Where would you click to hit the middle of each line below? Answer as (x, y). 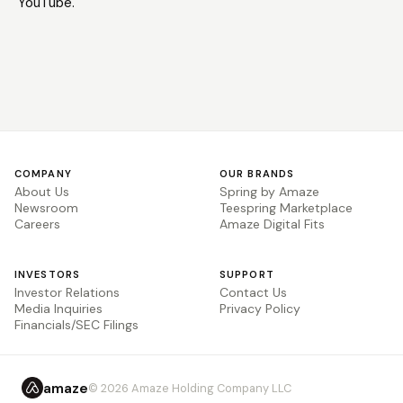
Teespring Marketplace (286, 208)
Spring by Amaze (269, 192)
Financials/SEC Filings (76, 325)
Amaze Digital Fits (272, 224)
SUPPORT (247, 274)
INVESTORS (48, 274)
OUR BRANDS (257, 174)
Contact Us (253, 292)
